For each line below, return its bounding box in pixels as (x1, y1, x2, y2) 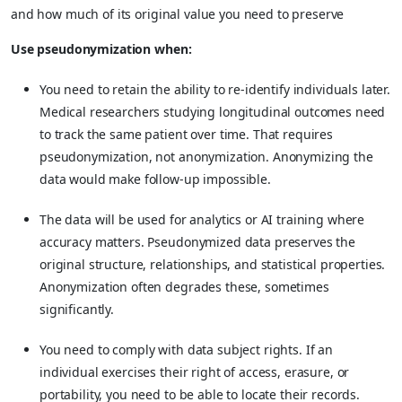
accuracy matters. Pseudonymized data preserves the (39, 232, 355, 250)
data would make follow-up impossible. (39, 170, 271, 188)
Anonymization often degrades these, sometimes (39, 277, 329, 295)
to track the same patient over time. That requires (39, 125, 333, 143)
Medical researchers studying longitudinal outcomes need (39, 102, 386, 120)
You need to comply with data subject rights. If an (39, 340, 333, 358)
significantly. (39, 300, 115, 318)
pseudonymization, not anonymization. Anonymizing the (39, 147, 373, 165)
